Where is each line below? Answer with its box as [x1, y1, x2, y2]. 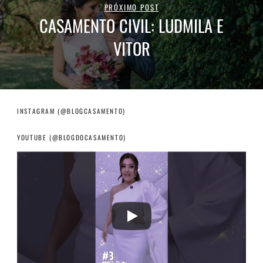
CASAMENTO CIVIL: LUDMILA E [39, 13, 224, 38]
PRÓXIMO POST [104, 2, 159, 14]
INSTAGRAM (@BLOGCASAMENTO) [17, 106, 126, 116]
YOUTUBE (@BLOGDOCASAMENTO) [17, 133, 126, 143]
